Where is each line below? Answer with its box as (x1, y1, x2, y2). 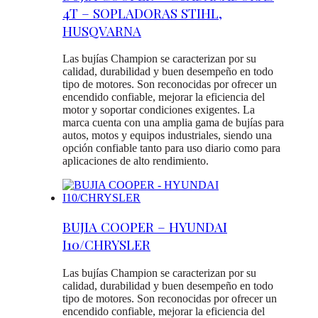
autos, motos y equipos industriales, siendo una (62, 129, 272, 142)
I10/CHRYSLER (62, 236, 150, 254)
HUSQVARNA (62, 21, 141, 40)
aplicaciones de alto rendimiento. (62, 155, 209, 168)
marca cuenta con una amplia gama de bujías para (62, 116, 284, 129)
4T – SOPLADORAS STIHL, (62, 4, 222, 22)
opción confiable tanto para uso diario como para (62, 142, 280, 155)
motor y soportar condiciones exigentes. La (62, 104, 255, 116)
